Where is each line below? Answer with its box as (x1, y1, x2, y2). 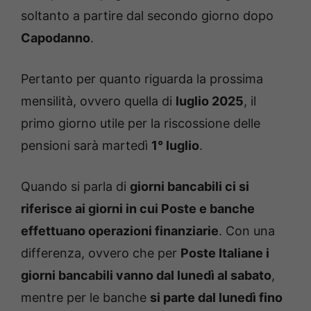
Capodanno (21, 31, 90, 46)
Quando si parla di (21, 179, 130, 194)
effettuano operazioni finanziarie (21, 224, 219, 239)
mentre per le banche (21, 290, 150, 305)
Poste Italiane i (180, 246, 269, 261)
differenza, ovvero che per (21, 246, 180, 261)
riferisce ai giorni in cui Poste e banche (21, 201, 255, 217)
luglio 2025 (176, 94, 244, 109)
